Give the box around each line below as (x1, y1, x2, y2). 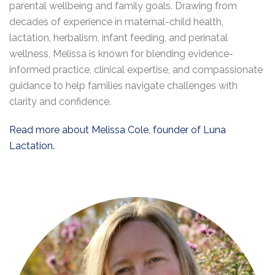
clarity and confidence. (9, 96, 111, 107)
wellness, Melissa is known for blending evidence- (9, 48, 233, 60)
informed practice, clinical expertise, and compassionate (9, 64, 263, 76)
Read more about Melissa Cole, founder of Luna (9, 124, 226, 136)
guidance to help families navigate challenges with (9, 80, 238, 91)
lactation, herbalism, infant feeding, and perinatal (9, 32, 228, 44)
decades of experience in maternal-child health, (9, 16, 223, 28)
